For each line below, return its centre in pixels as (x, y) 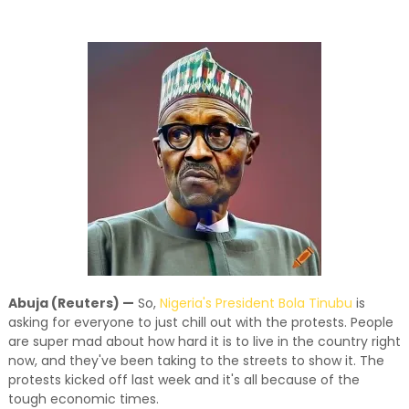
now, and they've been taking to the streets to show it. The (196, 361)
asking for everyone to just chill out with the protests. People (200, 322)
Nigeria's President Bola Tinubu (256, 303)
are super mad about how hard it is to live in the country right (204, 341)
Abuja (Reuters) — (71, 303)
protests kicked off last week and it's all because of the (184, 380)
